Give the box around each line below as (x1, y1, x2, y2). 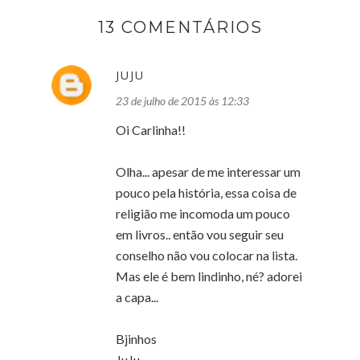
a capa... (116, 288, 158, 305)
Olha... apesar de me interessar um (116, 163, 301, 179)
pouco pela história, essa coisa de (116, 184, 297, 200)
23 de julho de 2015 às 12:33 (116, 93, 249, 108)
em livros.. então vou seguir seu (116, 226, 284, 242)
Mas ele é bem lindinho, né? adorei (116, 268, 302, 284)
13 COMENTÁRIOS (97, 17, 263, 37)
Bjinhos (116, 330, 157, 346)
